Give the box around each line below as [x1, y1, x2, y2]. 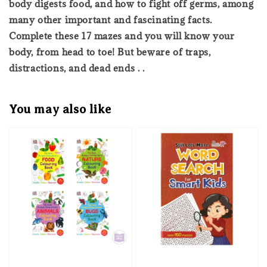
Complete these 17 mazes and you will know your [9, 29, 235, 42]
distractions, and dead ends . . [9, 61, 145, 74]
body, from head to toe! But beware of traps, [9, 45, 211, 58]
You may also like [9, 103, 111, 117]
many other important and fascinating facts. [9, 13, 212, 26]
